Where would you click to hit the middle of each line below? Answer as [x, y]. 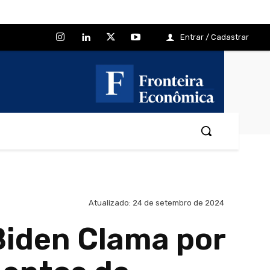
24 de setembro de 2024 [178, 203]
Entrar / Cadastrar [215, 37]
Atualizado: [110, 203]
